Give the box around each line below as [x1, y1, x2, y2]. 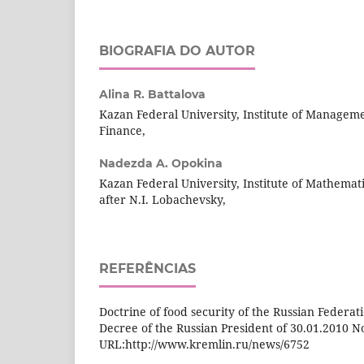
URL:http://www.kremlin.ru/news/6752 [99, 336, 310, 352]
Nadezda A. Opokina [99, 155, 223, 171]
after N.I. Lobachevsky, [99, 191, 226, 207]
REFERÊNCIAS [99, 260, 196, 276]
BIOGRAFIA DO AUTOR [99, 42, 255, 58]
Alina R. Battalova [99, 86, 206, 102]
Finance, [99, 122, 145, 138]
